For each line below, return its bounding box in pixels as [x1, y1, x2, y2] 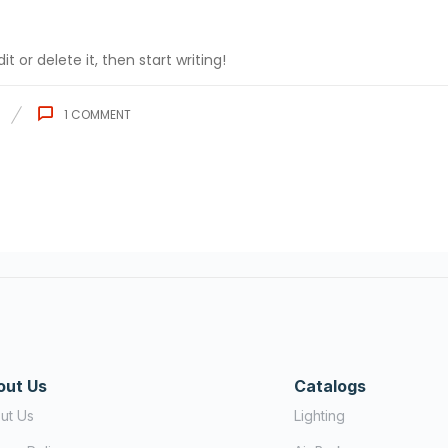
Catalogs [294, 376, 366, 397]
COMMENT [68, 106, 131, 124]
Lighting [294, 407, 345, 425]
